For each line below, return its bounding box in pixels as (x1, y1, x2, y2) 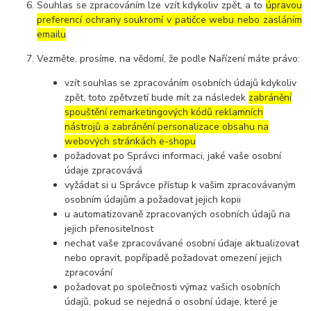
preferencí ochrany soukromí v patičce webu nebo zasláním (37, 12, 302, 26)
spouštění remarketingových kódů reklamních (65, 105, 264, 119)
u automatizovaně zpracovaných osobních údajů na (65, 207, 291, 221)
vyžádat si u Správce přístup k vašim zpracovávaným (65, 178, 296, 192)
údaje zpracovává (65, 163, 143, 177)
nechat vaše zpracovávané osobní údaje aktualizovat (65, 236, 300, 250)
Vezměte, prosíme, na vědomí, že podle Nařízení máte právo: (37, 51, 301, 65)
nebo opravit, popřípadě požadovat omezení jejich (65, 251, 283, 264)
